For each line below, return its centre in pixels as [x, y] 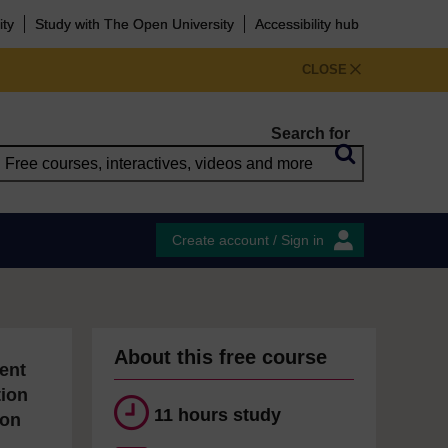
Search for [310, 133]
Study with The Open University [134, 24]
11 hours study [217, 415]
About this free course [220, 357]
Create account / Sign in [248, 240]
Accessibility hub [307, 24]
